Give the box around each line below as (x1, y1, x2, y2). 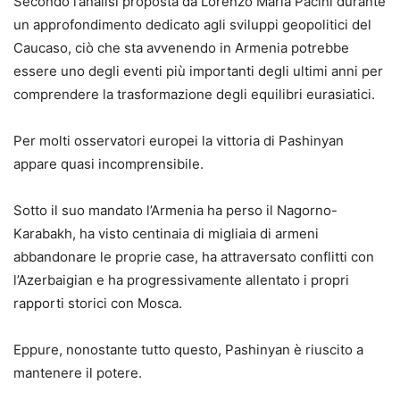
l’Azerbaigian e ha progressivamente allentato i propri (13, 271, 349, 288)
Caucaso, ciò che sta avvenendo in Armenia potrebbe (13, 38, 349, 56)
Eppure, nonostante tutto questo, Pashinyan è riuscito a (13, 340, 363, 358)
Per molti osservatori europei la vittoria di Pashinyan (13, 131, 344, 149)
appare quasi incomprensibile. (13, 154, 204, 172)
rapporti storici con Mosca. (13, 294, 182, 312)
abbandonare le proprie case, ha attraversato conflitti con (13, 247, 374, 265)
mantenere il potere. (13, 363, 142, 381)
